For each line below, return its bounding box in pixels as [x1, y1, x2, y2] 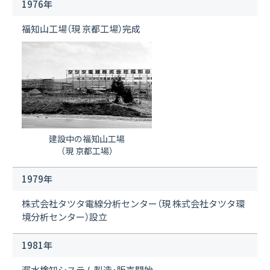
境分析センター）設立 [22, 210, 107, 223]
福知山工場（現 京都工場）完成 [22, 22, 140, 35]
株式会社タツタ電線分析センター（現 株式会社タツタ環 [22, 196, 245, 210]
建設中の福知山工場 [49, 132, 125, 145]
